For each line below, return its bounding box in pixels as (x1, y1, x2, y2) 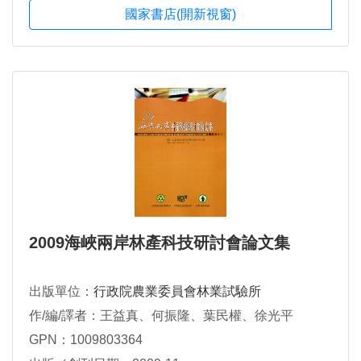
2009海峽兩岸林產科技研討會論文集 (29, 234, 290, 252)
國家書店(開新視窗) (125, 7, 236, 22)
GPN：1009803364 (29, 333, 143, 347)
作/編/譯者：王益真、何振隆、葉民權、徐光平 (29, 309, 293, 323)
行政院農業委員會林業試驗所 (93, 284, 261, 299)
